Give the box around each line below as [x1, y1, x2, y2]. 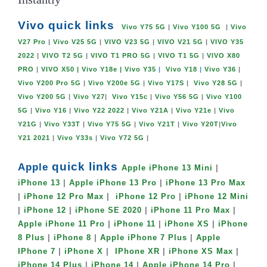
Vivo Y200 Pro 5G [18, 79, 81, 87]
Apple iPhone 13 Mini [122, 164, 213, 173]
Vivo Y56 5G [155, 93, 199, 101]
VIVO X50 [41, 66, 74, 73]
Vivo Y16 [35, 107, 67, 114]
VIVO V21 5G [157, 38, 203, 46]
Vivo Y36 [204, 66, 236, 73]
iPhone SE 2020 [75, 206, 142, 215]
